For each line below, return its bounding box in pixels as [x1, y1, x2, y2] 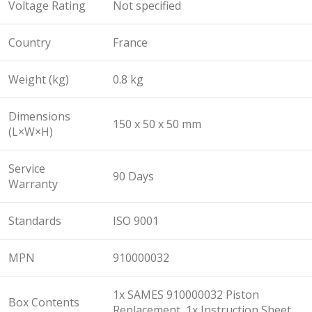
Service [8, 161, 45, 177]
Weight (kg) [8, 72, 69, 88]
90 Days [113, 169, 154, 185]
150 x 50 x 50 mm [113, 116, 201, 132]
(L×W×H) [8, 124, 53, 140]
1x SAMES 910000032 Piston [113, 287, 259, 303]
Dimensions [8, 109, 70, 125]
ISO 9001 [113, 213, 159, 229]
